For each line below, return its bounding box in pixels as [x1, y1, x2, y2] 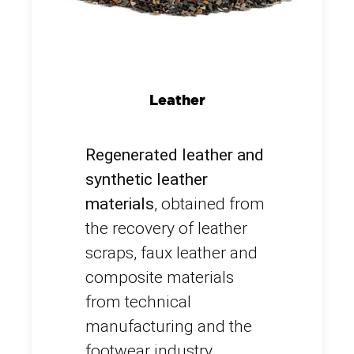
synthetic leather [85, 170, 208, 190]
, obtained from [154, 194, 265, 214]
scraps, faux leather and [85, 243, 258, 263]
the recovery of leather [85, 219, 247, 239]
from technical [85, 292, 191, 312]
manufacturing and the [85, 317, 252, 337]
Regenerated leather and [85, 145, 264, 165]
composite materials [85, 268, 234, 288]
